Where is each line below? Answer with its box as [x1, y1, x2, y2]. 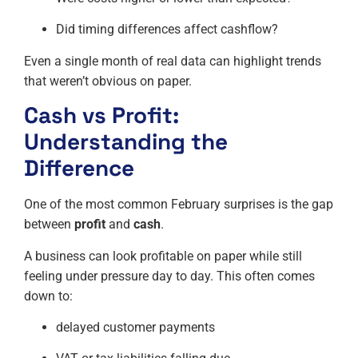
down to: [24, 288, 73, 304]
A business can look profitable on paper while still [24, 248, 302, 264]
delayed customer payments [56, 319, 215, 335]
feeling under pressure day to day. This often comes [24, 268, 315, 284]
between [24, 217, 74, 233]
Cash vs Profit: [24, 101, 179, 130]
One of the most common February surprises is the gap [24, 197, 333, 213]
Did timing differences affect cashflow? [56, 22, 278, 38]
